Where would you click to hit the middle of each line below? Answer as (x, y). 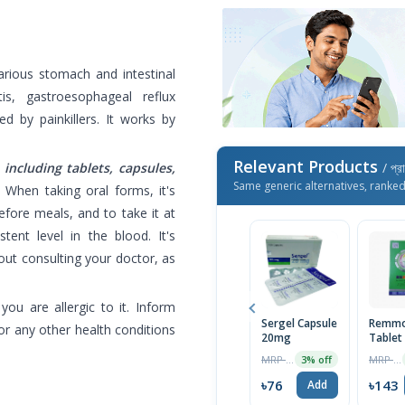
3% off (316, 360)
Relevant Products (308, 167)
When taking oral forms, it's (90, 190)
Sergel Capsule (299, 324)
